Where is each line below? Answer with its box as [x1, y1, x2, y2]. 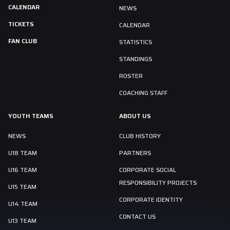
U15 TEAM [8, 181, 36, 191]
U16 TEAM [8, 164, 37, 175]
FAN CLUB [8, 35, 37, 46]
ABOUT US [119, 110, 151, 121]
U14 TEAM [8, 198, 37, 208]
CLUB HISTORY [119, 130, 161, 141]
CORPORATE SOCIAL [119, 164, 176, 175]
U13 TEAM [8, 215, 36, 225]
